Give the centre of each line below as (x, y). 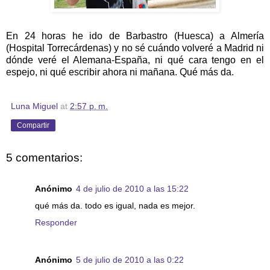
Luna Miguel (34, 106)
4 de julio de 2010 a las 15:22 (132, 189)
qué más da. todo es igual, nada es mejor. (115, 206)
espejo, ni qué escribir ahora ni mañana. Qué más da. (120, 72)
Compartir (33, 125)
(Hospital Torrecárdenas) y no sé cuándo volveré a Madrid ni (135, 48)
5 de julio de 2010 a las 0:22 (130, 260)
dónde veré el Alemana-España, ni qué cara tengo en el (135, 60)
